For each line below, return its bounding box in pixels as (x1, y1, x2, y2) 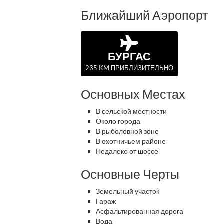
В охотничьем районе (96, 137, 166, 145)
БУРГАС (108, 49, 151, 63)
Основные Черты (81, 166, 179, 181)
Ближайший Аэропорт (81, 7, 208, 22)
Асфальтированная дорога (96, 207, 183, 215)
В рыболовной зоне (96, 127, 159, 135)
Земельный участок (96, 187, 159, 195)
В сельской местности (96, 107, 167, 115)
